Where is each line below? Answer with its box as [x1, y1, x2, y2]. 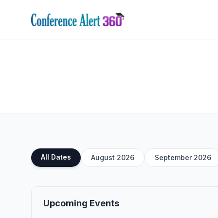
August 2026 [91, 153, 134, 162]
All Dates [41, 153, 71, 161]
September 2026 [155, 153, 211, 162]
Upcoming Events [43, 198, 119, 208]
